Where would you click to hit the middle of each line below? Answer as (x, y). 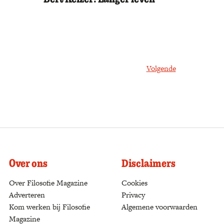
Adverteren (27, 195)
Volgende (161, 68)
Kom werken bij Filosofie (49, 207)
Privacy (133, 195)
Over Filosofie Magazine (48, 183)
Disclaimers (148, 163)
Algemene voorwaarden (159, 207)
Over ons (28, 163)
